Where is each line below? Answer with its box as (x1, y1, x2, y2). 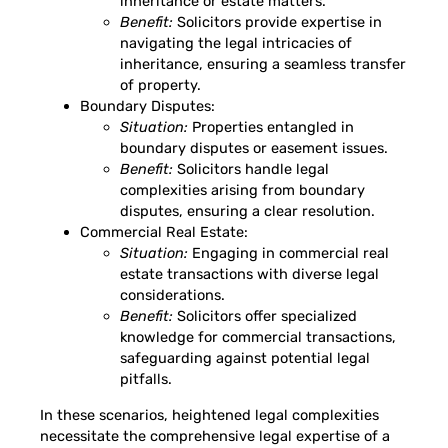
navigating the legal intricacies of (120, 34, 352, 53)
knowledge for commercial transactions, (120, 328, 396, 347)
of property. (120, 76, 201, 95)
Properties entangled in (188, 118, 354, 137)
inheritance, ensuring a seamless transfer (120, 55, 406, 74)
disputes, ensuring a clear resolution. (120, 202, 375, 221)
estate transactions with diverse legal (120, 265, 379, 284)
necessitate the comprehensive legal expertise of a (40, 426, 390, 445)
